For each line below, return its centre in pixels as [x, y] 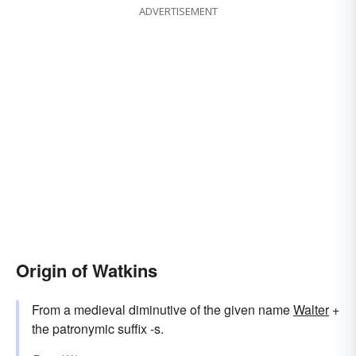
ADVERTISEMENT [178, 12]
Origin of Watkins [87, 271]
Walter [311, 310]
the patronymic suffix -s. [98, 329]
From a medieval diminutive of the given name [163, 310]
